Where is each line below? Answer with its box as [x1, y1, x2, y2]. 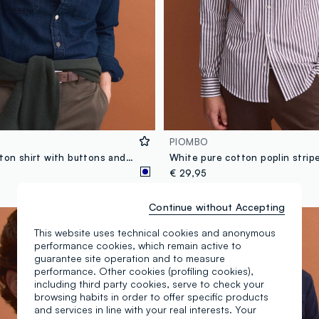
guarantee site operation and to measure [34, 251, 225, 264]
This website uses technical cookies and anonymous [34, 226, 276, 239]
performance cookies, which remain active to [34, 239, 241, 251]
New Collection [167, 209, 221, 219]
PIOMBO [169, 136, 209, 148]
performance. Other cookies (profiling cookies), [34, 264, 253, 277]
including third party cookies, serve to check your [34, 277, 264, 290]
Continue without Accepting [149, 200, 285, 213]
